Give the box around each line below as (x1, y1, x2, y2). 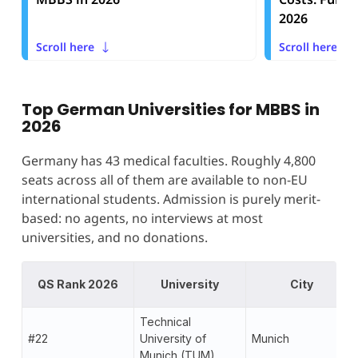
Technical (139, 314, 191, 328)
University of (139, 331, 206, 345)
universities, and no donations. (21, 228, 208, 246)
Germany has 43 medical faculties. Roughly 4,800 (21, 151, 316, 169)
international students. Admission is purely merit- (21, 189, 320, 208)
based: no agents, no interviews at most (21, 209, 263, 227)
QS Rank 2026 (37, 276, 118, 291)
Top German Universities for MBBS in (21, 97, 320, 121)
